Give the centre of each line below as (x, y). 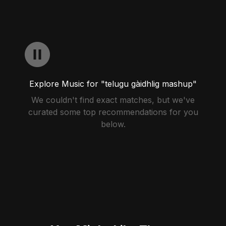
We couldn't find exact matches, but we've (113, 100)
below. (113, 124)
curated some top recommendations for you (113, 112)
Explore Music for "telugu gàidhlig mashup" (113, 84)
